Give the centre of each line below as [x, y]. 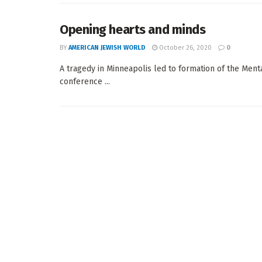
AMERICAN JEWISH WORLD [107, 48]
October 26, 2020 [185, 48]
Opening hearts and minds [133, 30]
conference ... [85, 82]
